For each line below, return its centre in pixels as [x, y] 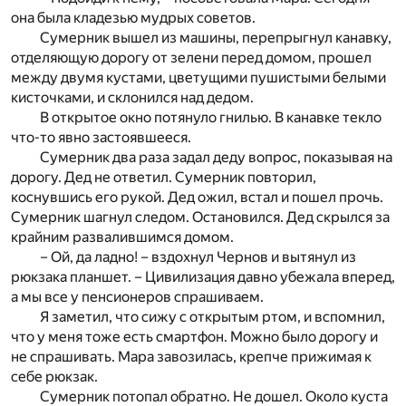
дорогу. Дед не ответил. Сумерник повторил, [164, 178]
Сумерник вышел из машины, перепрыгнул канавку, [216, 38]
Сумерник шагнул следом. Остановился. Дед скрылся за [200, 217]
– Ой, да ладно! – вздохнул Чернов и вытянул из [198, 257]
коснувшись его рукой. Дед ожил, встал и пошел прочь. [197, 198]
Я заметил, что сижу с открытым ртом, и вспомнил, [213, 317]
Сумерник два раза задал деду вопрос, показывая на [216, 158]
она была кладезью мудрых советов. [133, 18]
